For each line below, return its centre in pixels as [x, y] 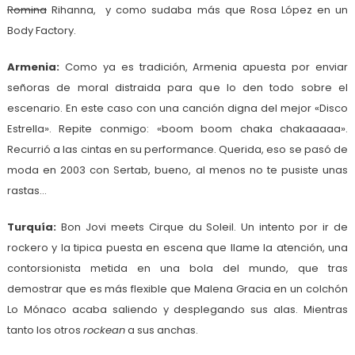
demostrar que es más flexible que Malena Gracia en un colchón [177, 288]
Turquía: [34, 227]
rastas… [27, 190]
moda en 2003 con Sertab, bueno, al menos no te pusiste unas [177, 170]
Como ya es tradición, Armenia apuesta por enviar [204, 67]
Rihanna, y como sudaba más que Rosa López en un [197, 10]
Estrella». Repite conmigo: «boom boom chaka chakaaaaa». [177, 128]
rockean [104, 330]
